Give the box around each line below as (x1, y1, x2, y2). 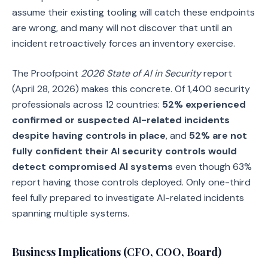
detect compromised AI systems (12, 160, 173, 173)
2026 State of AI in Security (81, 67, 201, 80)
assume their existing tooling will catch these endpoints (12, 6, 255, 19)
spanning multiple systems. (12, 207, 129, 220)
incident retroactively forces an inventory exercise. (12, 37, 235, 50)
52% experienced (162, 98, 246, 111)
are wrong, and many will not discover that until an (12, 22, 232, 34)
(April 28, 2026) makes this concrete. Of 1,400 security (12, 83, 250, 95)
